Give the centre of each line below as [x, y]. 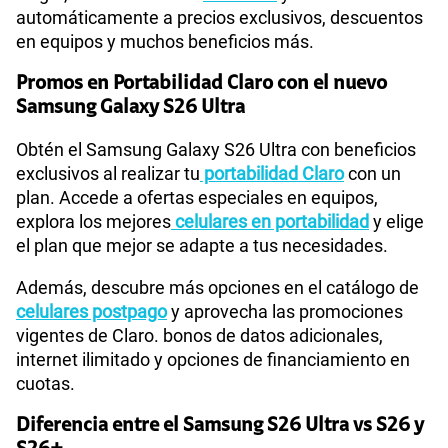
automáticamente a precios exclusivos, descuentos [219, 18]
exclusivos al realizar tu [108, 174]
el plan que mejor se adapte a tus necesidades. [202, 246]
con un [372, 174]
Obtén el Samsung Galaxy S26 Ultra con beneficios [216, 150]
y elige [396, 222]
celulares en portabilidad [270, 222]
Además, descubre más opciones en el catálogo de [217, 288]
